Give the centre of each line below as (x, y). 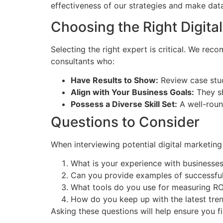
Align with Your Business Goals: (132, 92)
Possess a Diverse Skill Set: (124, 104)
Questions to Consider (125, 122)
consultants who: (83, 61)
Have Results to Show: (114, 80)
